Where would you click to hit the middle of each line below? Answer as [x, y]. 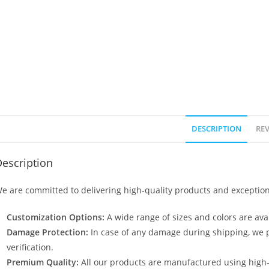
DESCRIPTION [216, 129]
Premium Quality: [43, 262]
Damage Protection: [47, 232]
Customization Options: [56, 217]
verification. [30, 247]
